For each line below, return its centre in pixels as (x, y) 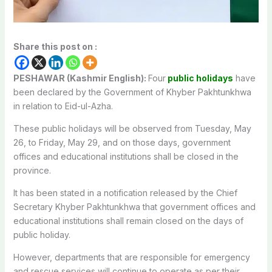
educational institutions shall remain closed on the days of (128, 220)
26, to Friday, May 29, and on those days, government (122, 142)
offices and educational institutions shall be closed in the (126, 156)
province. (32, 170)
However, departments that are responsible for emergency (131, 257)
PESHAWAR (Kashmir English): (80, 78)
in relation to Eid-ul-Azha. (63, 106)
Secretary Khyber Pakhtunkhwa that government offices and (134, 206)
